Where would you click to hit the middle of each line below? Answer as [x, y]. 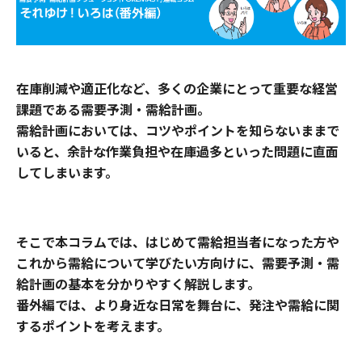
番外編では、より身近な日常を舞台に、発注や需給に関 [178, 304]
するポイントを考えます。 [93, 325]
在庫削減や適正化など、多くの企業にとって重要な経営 [177, 88]
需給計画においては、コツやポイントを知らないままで [178, 130]
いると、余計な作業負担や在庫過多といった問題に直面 [177, 151]
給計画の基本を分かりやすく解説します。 [138, 283]
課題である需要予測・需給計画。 [113, 109]
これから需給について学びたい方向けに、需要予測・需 [178, 262]
